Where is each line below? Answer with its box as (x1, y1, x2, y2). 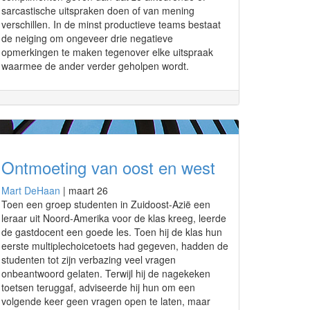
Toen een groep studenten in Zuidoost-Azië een (1, 197, 210, 211)
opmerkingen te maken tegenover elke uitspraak (1, 45, 213, 59)
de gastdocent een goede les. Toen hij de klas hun (1, 225, 222, 239)
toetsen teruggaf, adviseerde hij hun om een (1, 280, 195, 294)
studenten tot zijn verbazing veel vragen (1, 253, 176, 266)
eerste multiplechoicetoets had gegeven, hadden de (1, 239, 228, 253)
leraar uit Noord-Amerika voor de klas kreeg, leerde (1, 211, 226, 225)
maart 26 (69, 183, 108, 197)
